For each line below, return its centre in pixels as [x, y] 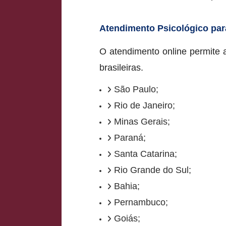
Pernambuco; [141, 202]
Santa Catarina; [146, 154]
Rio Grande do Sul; [153, 170]
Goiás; [127, 218]
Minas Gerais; [142, 121]
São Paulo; [136, 89]
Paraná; [130, 137]
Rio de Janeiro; [145, 105]
